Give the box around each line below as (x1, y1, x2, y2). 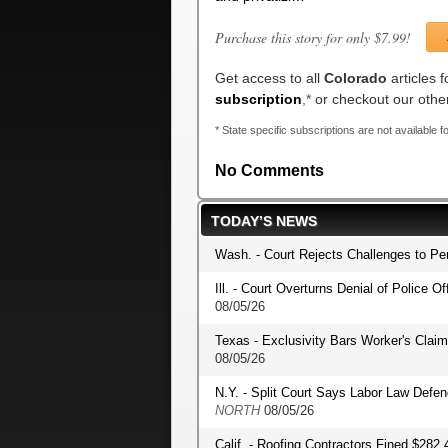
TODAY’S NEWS (211, 213, 317, 229)
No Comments (215, 162, 324, 179)
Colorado (324, 70, 387, 86)
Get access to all (215, 70, 324, 86)
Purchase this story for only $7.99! (215, 28, 411, 47)
